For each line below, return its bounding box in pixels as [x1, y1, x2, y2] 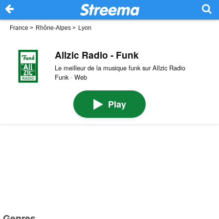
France [10, 24, 28, 31]
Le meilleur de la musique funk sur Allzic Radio [54, 63, 185, 72]
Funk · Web [54, 72, 87, 82]
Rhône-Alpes [36, 24, 71, 31]
